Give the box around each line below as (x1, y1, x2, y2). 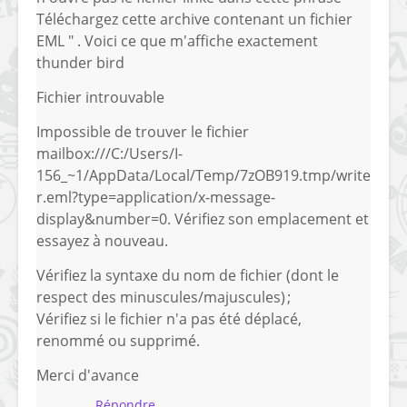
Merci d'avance (36, 365, 139, 386)
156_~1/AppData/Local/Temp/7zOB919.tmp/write (36, 165, 371, 186)
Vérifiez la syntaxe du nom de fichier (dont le (36, 265, 339, 286)
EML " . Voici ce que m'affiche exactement (36, 31, 318, 52)
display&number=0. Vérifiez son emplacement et (36, 209, 369, 230)
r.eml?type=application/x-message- (36, 187, 275, 208)
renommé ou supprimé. (36, 331, 200, 352)
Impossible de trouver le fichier (36, 122, 249, 143)
